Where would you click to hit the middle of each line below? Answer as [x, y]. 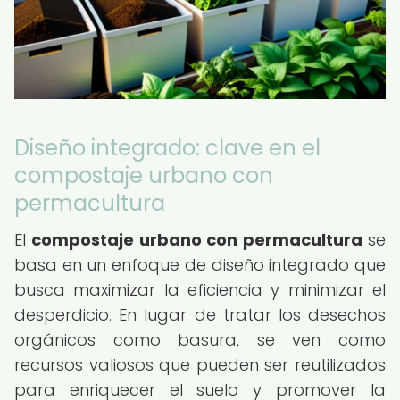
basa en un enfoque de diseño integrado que [200, 265]
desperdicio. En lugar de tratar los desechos [200, 315]
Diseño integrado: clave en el [167, 148]
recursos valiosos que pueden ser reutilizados [200, 365]
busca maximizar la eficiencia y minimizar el [200, 290]
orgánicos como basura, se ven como [200, 340]
